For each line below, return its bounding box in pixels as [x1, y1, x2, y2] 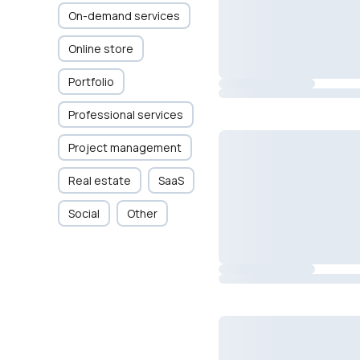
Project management [68, 140, 182, 155]
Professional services [68, 107, 183, 122]
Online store [68, 41, 133, 56]
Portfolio [68, 74, 114, 89]
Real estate [68, 173, 131, 188]
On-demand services [68, 8, 180, 23]
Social [68, 206, 100, 221]
